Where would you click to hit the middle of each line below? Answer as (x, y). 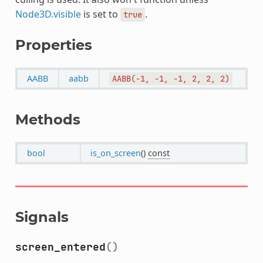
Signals (42, 217)
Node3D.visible (48, 14)
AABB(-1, (131, 78)
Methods (48, 119)
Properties (53, 45)
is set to (100, 14)
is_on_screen (115, 153)
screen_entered (60, 247)
